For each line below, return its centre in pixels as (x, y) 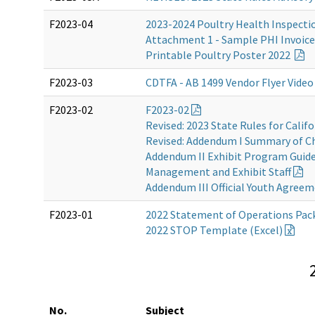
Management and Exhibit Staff (219, 172)
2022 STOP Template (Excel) (215, 230)
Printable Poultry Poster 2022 (219, 55)
